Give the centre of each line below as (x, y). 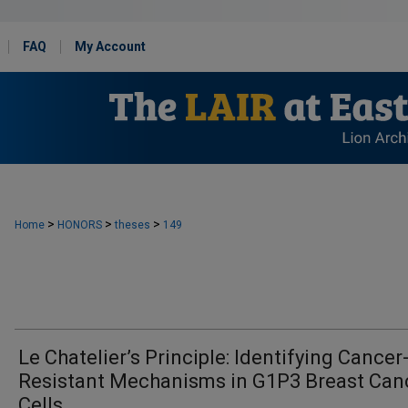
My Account (110, 46)
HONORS (80, 225)
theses (133, 225)
